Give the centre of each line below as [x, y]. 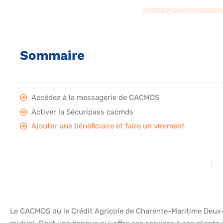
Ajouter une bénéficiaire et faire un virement [108, 126]
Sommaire [52, 56]
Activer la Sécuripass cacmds [82, 112]
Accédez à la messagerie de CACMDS [95, 98]
